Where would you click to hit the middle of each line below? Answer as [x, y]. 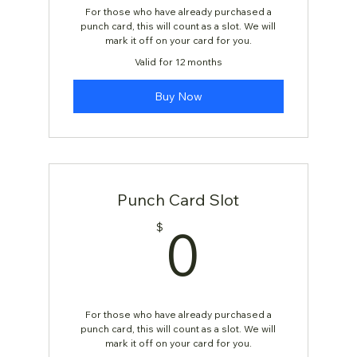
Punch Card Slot [178, 200]
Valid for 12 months [178, 62]
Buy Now [178, 96]
